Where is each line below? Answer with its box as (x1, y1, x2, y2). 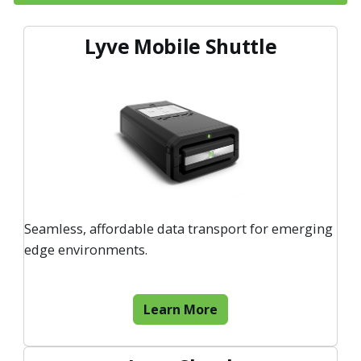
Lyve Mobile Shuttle (84, 32, 277, 60)
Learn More (143, 301, 218, 319)
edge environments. (24, 241, 147, 259)
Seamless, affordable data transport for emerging (24, 220, 333, 239)
